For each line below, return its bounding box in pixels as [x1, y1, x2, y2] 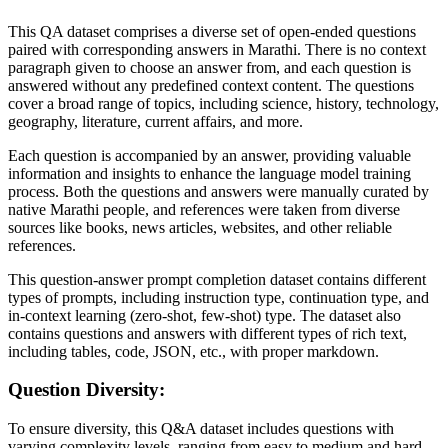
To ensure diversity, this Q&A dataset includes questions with [8, 420, 394, 437]
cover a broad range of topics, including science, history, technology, [8, 94, 439, 112]
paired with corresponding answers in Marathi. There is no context [8, 40, 426, 58]
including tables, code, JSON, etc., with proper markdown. [8, 342, 379, 360]
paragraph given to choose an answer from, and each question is [8, 58, 411, 76]
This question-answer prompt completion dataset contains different [8, 270, 426, 288]
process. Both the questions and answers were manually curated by [8, 182, 429, 200]
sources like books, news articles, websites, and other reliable [8, 218, 392, 236]
